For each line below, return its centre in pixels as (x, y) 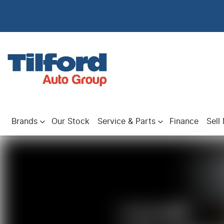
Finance (184, 121)
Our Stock (70, 121)
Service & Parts (126, 121)
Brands (24, 121)
